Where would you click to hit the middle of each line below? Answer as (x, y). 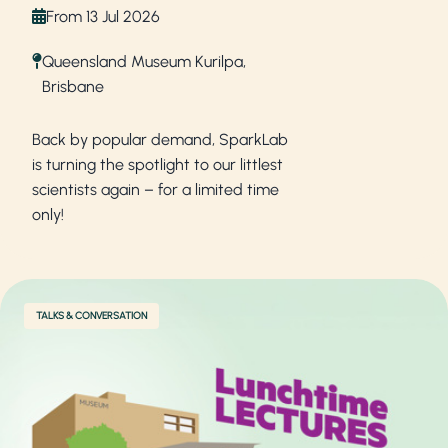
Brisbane (73, 86)
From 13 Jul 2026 (103, 16)
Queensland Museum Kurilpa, (144, 61)
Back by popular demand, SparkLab (160, 139)
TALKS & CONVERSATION (91, 315)
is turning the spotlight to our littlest (157, 164)
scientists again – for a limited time (155, 189)
